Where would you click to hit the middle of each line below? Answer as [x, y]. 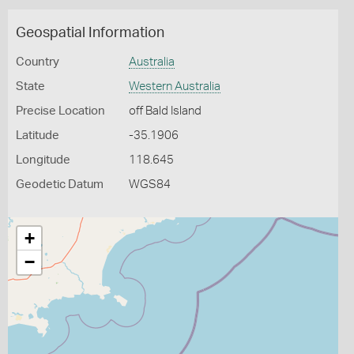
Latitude [38, 136]
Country [38, 62]
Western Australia [174, 87]
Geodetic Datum [60, 185]
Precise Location [60, 111]
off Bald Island [165, 111]
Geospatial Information [90, 33]
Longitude [43, 160]
